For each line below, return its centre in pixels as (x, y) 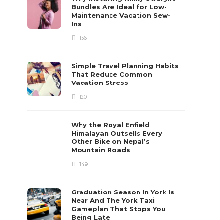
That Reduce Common (112, 74)
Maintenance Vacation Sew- (121, 15)
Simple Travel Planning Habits (125, 66)
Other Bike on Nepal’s (111, 141)
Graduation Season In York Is (123, 192)
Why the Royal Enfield (111, 125)
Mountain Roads (102, 150)
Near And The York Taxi (113, 200)
